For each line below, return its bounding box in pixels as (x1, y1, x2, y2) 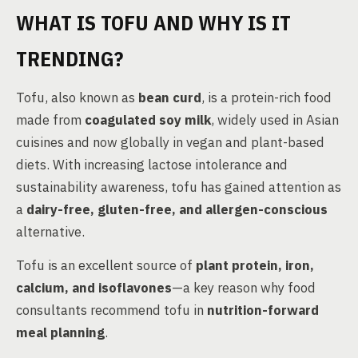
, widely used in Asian (211, 111, 339, 129)
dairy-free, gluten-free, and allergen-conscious (26, 201, 328, 218)
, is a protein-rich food (201, 89, 332, 106)
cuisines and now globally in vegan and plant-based (16, 133, 324, 151)
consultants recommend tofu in (16, 301, 207, 319)
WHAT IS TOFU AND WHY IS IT (16, 9, 291, 36)
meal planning (16, 324, 105, 341)
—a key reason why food (172, 279, 316, 296)
